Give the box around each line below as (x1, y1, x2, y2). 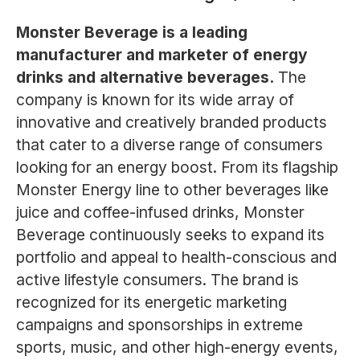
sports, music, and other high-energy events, (15, 337, 338, 358)
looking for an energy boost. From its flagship (15, 157, 338, 178)
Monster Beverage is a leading (15, 22, 247, 43)
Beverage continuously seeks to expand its (15, 225, 325, 245)
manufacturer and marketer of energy (15, 45, 308, 65)
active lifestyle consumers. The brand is (15, 270, 299, 290)
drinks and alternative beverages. (15, 67, 274, 88)
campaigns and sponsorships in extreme (15, 315, 303, 335)
